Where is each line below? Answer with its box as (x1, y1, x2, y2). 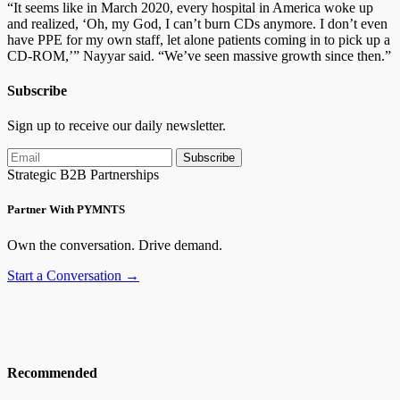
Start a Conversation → (7, 267, 139, 283)
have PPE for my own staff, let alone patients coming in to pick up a (7, 31, 390, 47)
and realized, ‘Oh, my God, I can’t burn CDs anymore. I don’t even (7, 15, 387, 31)
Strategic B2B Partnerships (7, 167, 159, 183)
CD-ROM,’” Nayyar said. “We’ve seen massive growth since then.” (7, 47, 391, 63)
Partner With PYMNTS (7, 203, 125, 217)
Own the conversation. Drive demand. (7, 237, 222, 253)
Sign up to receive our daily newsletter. (7, 118, 226, 134)
